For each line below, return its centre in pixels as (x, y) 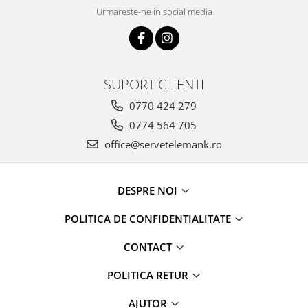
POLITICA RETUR (149, 275)
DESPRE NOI (149, 190)
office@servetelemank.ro (162, 144)
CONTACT (149, 246)
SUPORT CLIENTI (154, 84)
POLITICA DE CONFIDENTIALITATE (149, 218)
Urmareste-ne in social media (154, 11)
